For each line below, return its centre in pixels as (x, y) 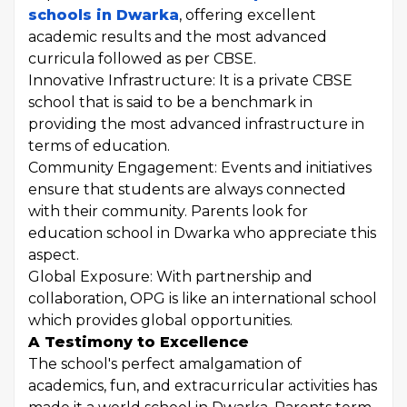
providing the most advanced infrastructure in (196, 124)
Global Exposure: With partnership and (170, 277)
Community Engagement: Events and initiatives (200, 168)
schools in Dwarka (104, 15)
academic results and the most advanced (178, 37)
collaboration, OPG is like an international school (203, 298)
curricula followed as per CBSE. (142, 59)
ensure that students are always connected (187, 189)
